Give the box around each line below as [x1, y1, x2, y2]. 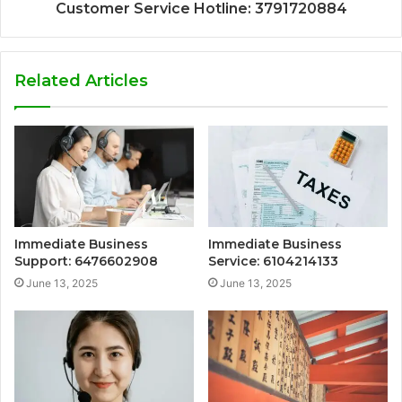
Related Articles [14, 70, 148, 91]
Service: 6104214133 [208, 252, 338, 269]
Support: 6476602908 [14, 252, 158, 269]
